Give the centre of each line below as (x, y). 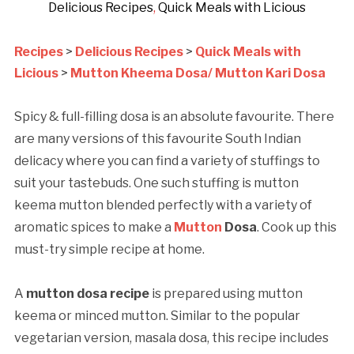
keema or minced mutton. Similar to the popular (157, 316)
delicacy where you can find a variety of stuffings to (167, 161)
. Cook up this (296, 228)
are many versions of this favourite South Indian (157, 139)
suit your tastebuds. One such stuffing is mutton (156, 183)
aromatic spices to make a (94, 228)
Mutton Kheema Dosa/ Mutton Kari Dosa (198, 73)
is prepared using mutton (226, 294)
